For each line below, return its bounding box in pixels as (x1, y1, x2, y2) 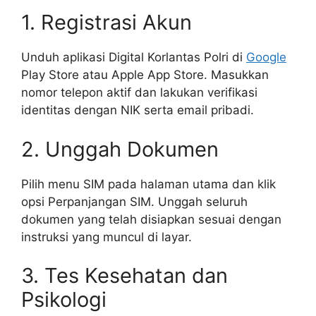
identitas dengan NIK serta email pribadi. (21, 103, 254, 118)
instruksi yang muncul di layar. (21, 229, 192, 244)
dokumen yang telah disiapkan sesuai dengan (21, 212, 281, 226)
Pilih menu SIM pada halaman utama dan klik (21, 176, 276, 191)
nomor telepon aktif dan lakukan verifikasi (21, 85, 257, 100)
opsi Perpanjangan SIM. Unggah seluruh (21, 194, 248, 209)
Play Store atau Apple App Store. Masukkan (21, 68, 269, 83)
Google (246, 50, 286, 65)
